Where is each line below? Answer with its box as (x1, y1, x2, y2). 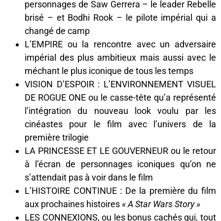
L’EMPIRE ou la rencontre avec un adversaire (25, 38, 216, 49)
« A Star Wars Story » (122, 198, 200, 209)
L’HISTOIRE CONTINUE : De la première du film (25, 185, 216, 196)
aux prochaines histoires (25, 198, 122, 209)
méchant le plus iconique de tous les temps (25, 65, 193, 76)
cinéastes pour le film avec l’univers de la (25, 118, 216, 129)
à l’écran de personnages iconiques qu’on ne (25, 158, 216, 169)
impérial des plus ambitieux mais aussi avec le (25, 52, 216, 63)
